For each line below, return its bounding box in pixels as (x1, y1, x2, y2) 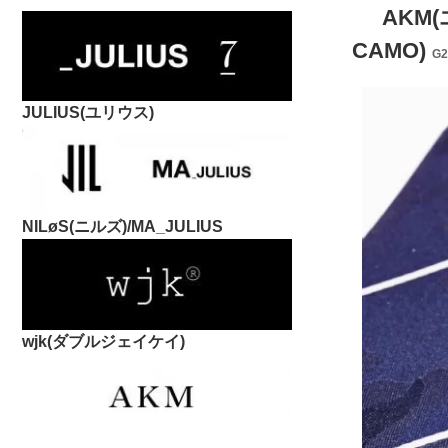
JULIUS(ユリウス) (22, 104, 154, 121)
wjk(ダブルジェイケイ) (22, 332, 185, 350)
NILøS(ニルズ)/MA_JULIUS (22, 218, 223, 235)
